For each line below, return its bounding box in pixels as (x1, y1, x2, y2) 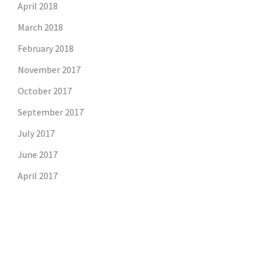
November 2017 (18, 64, 81, 75)
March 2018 (18, 21, 63, 33)
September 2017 (18, 106, 84, 118)
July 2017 (18, 127, 55, 139)
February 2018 (18, 42, 74, 54)
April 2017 (18, 170, 58, 181)
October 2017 (18, 85, 72, 97)
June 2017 (18, 148, 58, 160)
